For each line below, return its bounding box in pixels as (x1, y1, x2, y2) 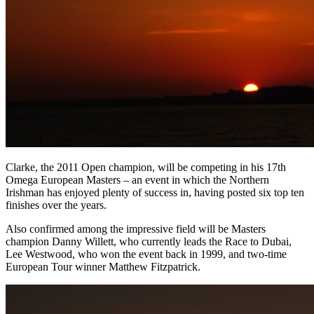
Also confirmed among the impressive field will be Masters (6, 222, 266, 235)
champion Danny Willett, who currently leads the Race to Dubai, (6, 235, 292, 247)
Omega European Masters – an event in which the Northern (6, 173, 269, 186)
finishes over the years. (6, 198, 107, 211)
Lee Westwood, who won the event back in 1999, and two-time (6, 247, 287, 260)
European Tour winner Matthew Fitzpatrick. (6, 260, 200, 273)
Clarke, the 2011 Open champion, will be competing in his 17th (6, 161, 286, 173)
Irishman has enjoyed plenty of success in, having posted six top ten (6, 186, 304, 198)
